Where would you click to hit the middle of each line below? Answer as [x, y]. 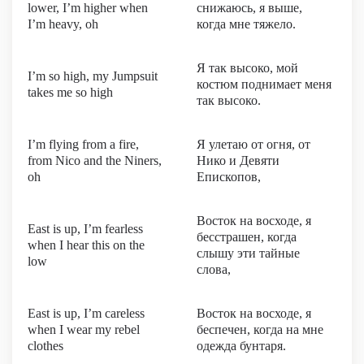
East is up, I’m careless [86, 313]
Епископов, [229, 177]
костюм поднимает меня [264, 84]
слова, [214, 269]
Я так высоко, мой [247, 68]
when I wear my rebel [84, 329]
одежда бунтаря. [241, 346]
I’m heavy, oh [63, 24]
